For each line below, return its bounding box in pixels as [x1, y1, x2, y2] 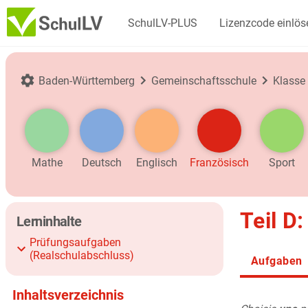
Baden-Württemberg [38, 74, 135, 87]
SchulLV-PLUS [128, 16, 197, 30]
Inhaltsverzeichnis [12, 287, 124, 303]
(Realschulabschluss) [30, 249, 135, 262]
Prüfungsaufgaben [30, 236, 122, 249]
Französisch [190, 156, 249, 169]
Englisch [136, 156, 177, 169]
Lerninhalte [16, 213, 82, 230]
